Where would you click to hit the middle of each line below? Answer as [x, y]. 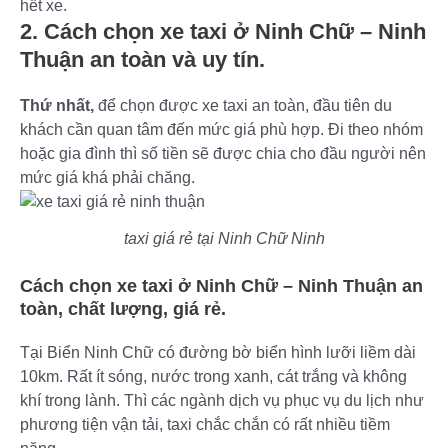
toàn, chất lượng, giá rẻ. [123, 308]
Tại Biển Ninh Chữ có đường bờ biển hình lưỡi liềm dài [218, 352]
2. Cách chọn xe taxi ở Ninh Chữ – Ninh [223, 31]
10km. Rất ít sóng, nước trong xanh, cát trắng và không [213, 376]
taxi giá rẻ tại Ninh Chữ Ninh [224, 238]
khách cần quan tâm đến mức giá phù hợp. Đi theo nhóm [221, 129]
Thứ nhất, [57, 105]
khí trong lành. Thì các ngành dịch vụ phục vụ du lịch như [222, 400]
